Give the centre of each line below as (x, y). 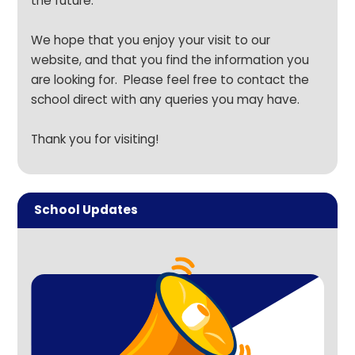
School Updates (86, 210)
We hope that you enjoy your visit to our (151, 40)
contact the (273, 80)
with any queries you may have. (209, 99)
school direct (71, 99)
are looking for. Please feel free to (134, 80)
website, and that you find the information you (170, 60)
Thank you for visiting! (95, 139)
